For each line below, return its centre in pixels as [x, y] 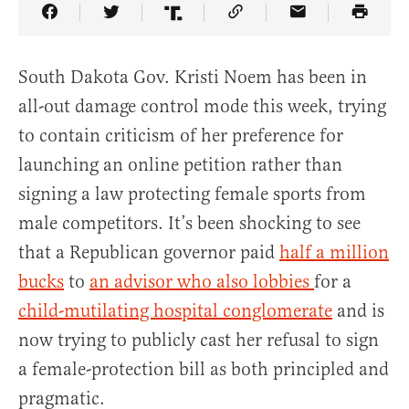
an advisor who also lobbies [202, 282]
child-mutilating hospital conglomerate [175, 311]
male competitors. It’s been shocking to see [189, 224]
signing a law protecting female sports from [192, 194]
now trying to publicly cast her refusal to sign [199, 341]
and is [358, 311]
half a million [334, 253]
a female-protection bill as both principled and [204, 370]
